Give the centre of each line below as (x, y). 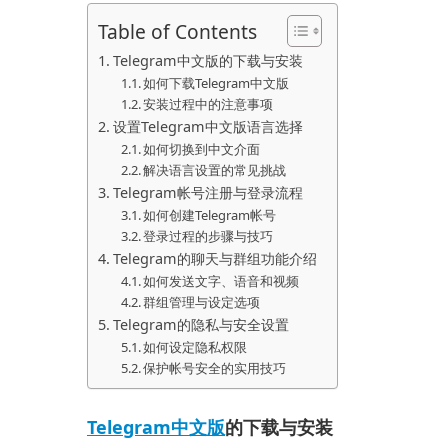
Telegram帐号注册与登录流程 (207, 193)
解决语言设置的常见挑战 (215, 170)
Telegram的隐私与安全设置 (200, 325)
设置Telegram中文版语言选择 (207, 127)
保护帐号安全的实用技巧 (215, 368)
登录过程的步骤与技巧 (208, 236)
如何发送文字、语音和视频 (221, 281)
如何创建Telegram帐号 (210, 215)
